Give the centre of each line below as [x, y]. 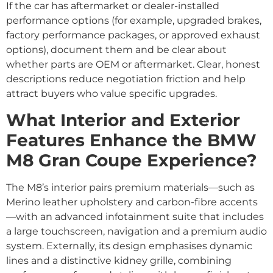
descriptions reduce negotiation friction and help [126, 79]
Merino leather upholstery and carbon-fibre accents [132, 202]
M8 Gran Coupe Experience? [132, 160]
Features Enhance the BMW [131, 140]
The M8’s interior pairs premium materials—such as [130, 187]
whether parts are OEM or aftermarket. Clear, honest [133, 65]
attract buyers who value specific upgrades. [112, 94]
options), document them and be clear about [116, 50]
